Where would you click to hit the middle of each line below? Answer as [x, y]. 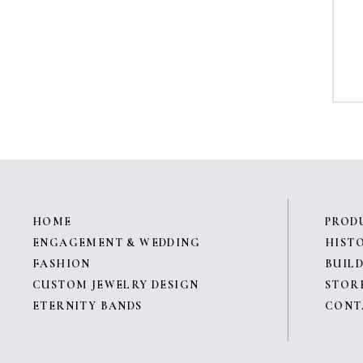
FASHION [62, 264]
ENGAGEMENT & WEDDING [116, 243]
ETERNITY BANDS [88, 306]
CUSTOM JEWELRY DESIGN [116, 285]
